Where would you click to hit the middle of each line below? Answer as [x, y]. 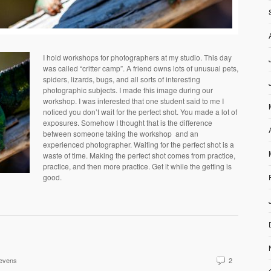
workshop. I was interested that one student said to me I [133, 100]
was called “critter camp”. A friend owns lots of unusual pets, [141, 68]
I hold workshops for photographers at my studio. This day [137, 57]
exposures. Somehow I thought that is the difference [128, 122]
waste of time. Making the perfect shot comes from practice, [139, 155]
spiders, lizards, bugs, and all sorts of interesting [122, 79]
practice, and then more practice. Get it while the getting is [137, 166]
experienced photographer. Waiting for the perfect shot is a [139, 144]
